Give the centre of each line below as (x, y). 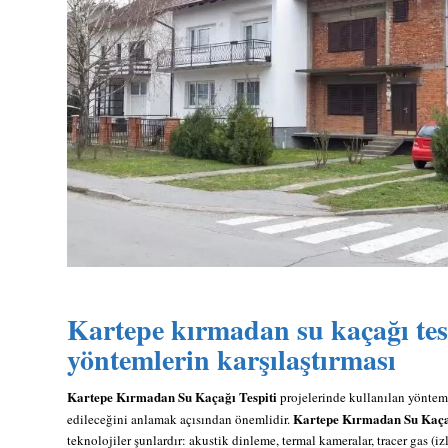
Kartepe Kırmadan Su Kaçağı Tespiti (172, 396)
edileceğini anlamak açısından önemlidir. (180, 418)
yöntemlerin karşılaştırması (231, 359)
